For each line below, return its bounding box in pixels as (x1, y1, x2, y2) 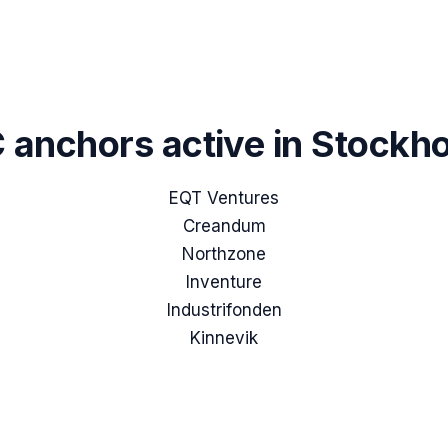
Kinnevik (190, 328, 258, 349)
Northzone (182, 244, 266, 265)
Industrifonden (166, 300, 282, 321)
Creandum (182, 216, 266, 237)
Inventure (186, 272, 262, 293)
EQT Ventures (169, 188, 279, 209)
